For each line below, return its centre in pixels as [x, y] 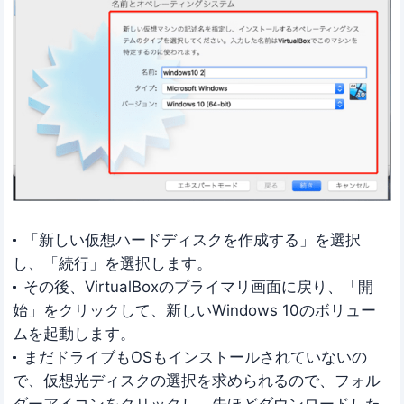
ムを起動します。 [74, 334]
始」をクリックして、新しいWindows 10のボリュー [195, 311]
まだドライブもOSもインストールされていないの [195, 358]
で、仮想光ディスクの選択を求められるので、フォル [197, 381]
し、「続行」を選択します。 [113, 264]
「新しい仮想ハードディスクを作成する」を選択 [192, 240]
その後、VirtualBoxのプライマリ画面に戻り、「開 [198, 287]
